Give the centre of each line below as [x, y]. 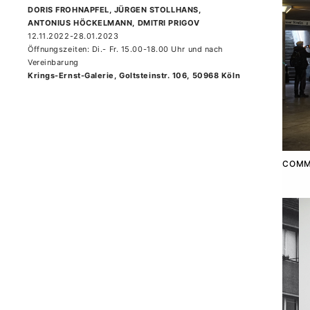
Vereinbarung [53, 62]
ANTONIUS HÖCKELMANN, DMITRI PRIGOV [114, 23]
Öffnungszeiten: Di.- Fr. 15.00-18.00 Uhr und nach [126, 49]
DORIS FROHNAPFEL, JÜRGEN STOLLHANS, [115, 10]
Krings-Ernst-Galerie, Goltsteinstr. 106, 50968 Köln [134, 75]
